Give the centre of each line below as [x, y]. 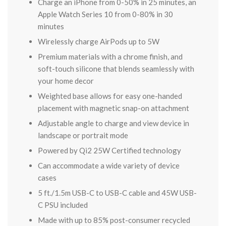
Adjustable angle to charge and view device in [114, 123]
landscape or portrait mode [83, 135]
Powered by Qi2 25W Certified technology [109, 150]
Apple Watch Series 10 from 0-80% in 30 [105, 14]
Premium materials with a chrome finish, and [110, 56]
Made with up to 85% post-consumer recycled [114, 220]
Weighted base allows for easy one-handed [110, 96]
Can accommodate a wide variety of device [109, 165]
